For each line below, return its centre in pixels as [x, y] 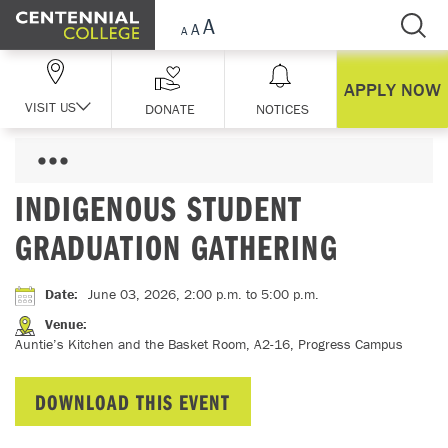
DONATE [170, 109]
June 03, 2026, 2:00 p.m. [165, 294]
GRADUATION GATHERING [176, 246]
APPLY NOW [392, 89]
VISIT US [51, 106]
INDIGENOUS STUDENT [159, 207]
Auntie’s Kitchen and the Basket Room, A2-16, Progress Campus [209, 344]
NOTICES [283, 109]
